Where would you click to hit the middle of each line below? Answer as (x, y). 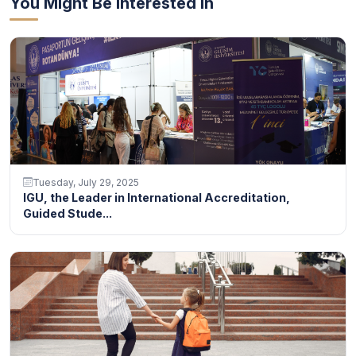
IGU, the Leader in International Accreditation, (157, 197)
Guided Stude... (68, 213)
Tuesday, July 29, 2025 (86, 182)
